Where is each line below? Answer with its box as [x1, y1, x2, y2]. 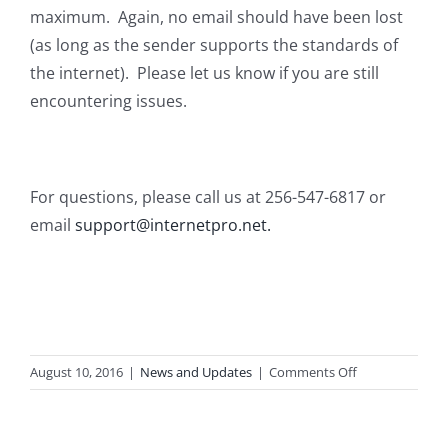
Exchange [356, 408, 413, 427]
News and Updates [140, 363, 252, 382]
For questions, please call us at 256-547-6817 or [30, 186, 386, 209]
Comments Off [269, 363, 357, 382]
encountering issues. [30, 90, 187, 113]
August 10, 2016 [30, 363, 123, 382]
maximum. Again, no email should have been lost [30, 6, 403, 29]
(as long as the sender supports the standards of [30, 34, 398, 57]
